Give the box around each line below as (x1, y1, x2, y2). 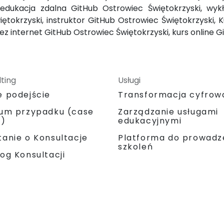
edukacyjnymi (118, 114, 182, 126)
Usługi (118, 74, 140, 86)
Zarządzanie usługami (118, 105, 218, 117)
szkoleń (118, 140, 153, 152)
